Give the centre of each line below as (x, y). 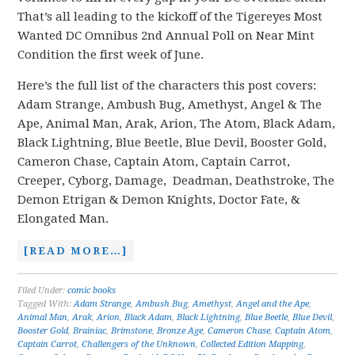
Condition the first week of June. (111, 55)
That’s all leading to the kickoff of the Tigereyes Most (170, 17)
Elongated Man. (63, 219)
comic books (92, 290)
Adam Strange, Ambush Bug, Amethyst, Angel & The (170, 105)
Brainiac (90, 331)
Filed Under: (43, 290)
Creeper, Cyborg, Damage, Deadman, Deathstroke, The (176, 181)
